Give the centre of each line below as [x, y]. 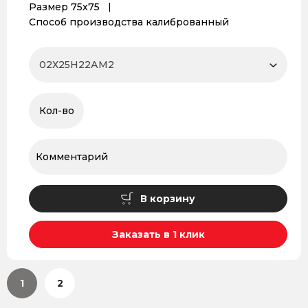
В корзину [168, 199]
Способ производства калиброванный [129, 22]
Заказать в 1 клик [158, 234]
